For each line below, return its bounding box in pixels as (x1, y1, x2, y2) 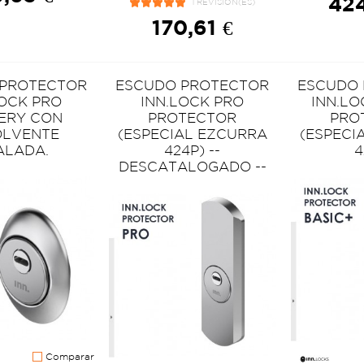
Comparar (41, 350, 94, 362)
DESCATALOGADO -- (118, 158, 266, 174)
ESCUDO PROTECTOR (115, 76, 270, 93)
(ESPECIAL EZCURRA (117, 125, 267, 141)
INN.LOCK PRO (141, 93, 245, 109)
